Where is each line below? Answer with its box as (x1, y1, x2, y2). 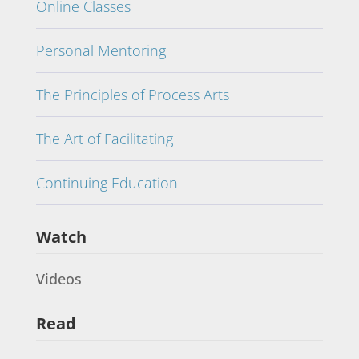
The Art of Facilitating (35, 128, 173, 148)
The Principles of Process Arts (35, 84, 229, 104)
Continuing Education (35, 172, 178, 192)
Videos (35, 268, 82, 288)
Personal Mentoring (35, 40, 166, 60)
